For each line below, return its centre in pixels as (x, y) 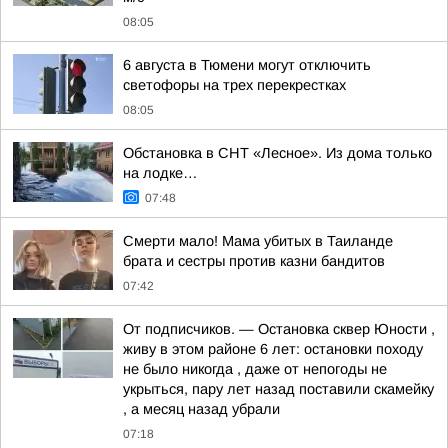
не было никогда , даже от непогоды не (255, 369)
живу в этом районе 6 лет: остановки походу (273, 349)
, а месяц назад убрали (201, 409)
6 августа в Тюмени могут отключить (247, 65)
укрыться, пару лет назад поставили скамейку (278, 389)
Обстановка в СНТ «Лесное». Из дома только (277, 153)
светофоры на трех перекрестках (234, 85)
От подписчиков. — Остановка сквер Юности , (279, 329)
